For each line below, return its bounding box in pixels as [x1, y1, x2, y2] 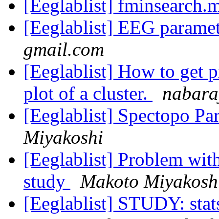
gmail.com [23, 39, 104, 60]
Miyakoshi [23, 127, 103, 148]
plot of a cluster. [23, 83, 153, 104]
